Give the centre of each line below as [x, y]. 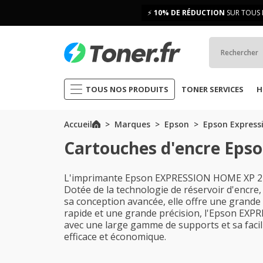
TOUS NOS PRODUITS [127, 89]
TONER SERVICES [213, 89]
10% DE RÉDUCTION [189, 13]
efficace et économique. [115, 237]
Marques [132, 124]
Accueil [78, 124]
